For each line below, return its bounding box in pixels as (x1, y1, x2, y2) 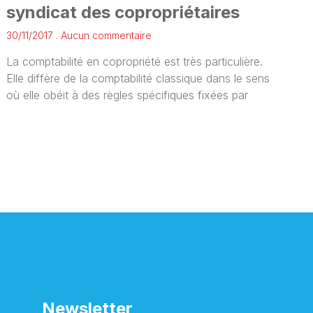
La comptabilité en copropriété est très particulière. (6, 54, 263, 68)
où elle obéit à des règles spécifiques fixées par (6, 87, 249, 102)
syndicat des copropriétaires (6, 1, 240, 22)
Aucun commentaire (58, 29, 152, 41)
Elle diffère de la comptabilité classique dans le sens (6, 71, 270, 85)
